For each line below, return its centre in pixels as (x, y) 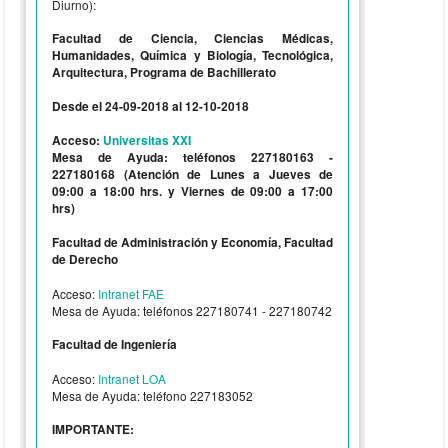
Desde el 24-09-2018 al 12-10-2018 (150, 106)
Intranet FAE (131, 293)
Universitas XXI (147, 140)
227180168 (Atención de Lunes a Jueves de (192, 174)
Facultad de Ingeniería (114, 344)
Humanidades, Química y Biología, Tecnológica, (192, 55)
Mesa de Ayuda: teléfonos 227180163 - (192, 157)
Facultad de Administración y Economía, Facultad (192, 242)
